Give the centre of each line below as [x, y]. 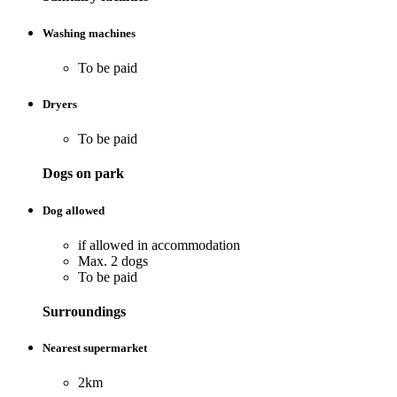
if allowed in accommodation [159, 245]
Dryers [60, 104]
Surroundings [84, 311]
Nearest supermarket [95, 348]
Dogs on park [83, 174]
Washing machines [89, 33]
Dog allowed [74, 210]
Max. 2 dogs [113, 261]
